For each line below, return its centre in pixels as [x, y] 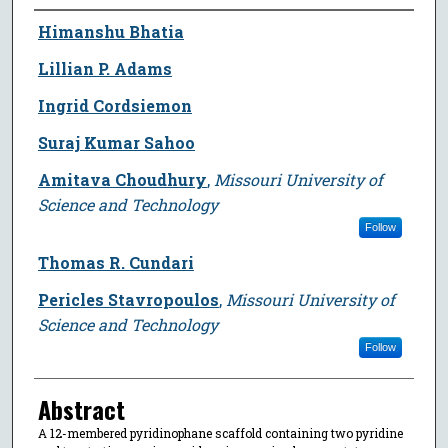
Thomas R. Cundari [115, 262]
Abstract [81, 408]
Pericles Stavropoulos [128, 299]
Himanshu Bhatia [110, 31]
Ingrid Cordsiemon [114, 105]
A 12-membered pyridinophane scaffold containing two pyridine [220, 432]
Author [62, 28]
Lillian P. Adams [104, 68]
